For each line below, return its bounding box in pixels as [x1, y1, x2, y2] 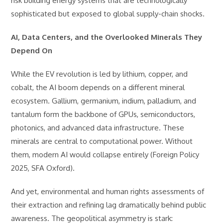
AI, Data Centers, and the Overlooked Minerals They [11, 32, 203, 42]
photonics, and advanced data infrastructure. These [11, 123, 185, 132]
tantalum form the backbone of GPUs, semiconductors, [11, 110, 196, 119]
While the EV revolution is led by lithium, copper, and [11, 69, 188, 79]
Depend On [11, 46, 53, 55]
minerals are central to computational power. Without [11, 136, 193, 146]
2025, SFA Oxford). [11, 163, 75, 173]
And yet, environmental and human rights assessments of [11, 187, 205, 196]
